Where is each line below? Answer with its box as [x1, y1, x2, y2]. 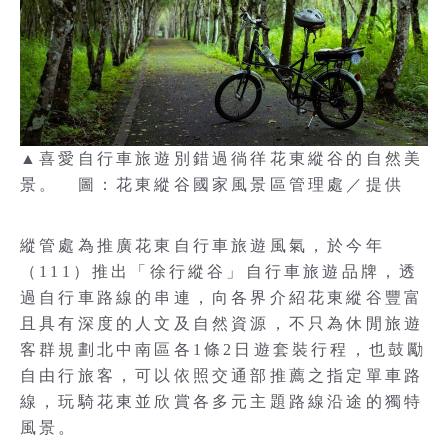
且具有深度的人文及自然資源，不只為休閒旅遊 [20, 315, 424, 332]
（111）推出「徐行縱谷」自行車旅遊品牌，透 [20, 263, 419, 280]
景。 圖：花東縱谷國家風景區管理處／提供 [20, 176, 405, 193]
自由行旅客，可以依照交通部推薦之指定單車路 [20, 367, 424, 384]
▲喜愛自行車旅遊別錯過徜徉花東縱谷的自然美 [20, 150, 424, 167]
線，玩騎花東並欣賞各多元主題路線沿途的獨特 [20, 393, 424, 410]
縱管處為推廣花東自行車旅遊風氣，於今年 [20, 237, 385, 254]
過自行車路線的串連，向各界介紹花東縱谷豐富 [20, 289, 424, 306]
